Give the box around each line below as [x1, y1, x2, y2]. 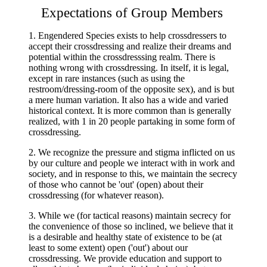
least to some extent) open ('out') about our [29, 243, 188, 253]
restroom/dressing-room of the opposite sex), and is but [29, 84, 234, 94]
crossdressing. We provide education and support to [29, 253, 222, 263]
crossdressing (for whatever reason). [29, 190, 164, 200]
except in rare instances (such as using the [29, 73, 185, 83]
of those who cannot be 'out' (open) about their [29, 179, 203, 190]
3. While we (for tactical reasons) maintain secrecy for [29, 210, 231, 221]
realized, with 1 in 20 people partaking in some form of [29, 116, 235, 126]
